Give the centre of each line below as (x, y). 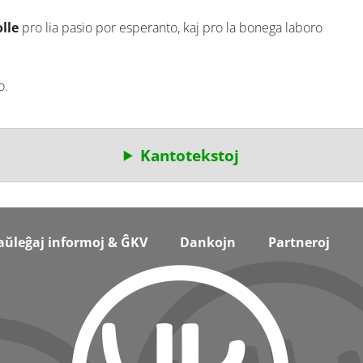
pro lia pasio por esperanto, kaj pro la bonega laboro (171, 27)
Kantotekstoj (190, 155)
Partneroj (299, 243)
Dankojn (208, 243)
